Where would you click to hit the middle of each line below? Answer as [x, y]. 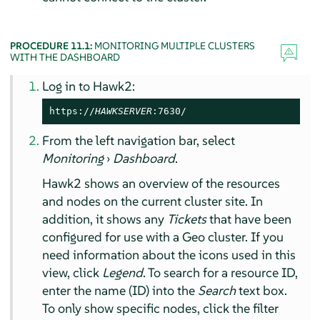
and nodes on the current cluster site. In [153, 201]
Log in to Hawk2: [89, 86]
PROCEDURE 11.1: [52, 46]
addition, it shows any [105, 219]
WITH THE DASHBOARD [65, 57]
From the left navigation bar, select [139, 141]
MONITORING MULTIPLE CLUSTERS [174, 46]
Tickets [187, 219]
